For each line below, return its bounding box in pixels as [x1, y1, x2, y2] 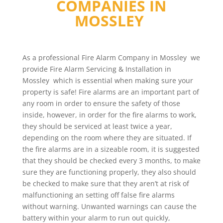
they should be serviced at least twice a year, [22, 121, 172, 131]
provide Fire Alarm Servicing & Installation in [22, 64, 171, 74]
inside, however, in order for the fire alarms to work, [22, 110, 197, 119]
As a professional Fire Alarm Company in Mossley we [22, 53, 200, 62]
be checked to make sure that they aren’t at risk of [22, 179, 189, 188]
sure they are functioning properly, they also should [22, 167, 196, 177]
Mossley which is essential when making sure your [22, 76, 193, 85]
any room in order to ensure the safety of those [22, 99, 180, 108]
